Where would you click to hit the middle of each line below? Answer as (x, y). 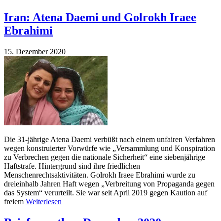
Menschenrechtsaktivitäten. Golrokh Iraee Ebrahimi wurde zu (100, 175)
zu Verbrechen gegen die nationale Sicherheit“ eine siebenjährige (105, 157)
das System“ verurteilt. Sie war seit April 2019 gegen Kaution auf (106, 193)
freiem (15, 202)
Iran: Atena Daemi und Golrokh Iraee (100, 18)
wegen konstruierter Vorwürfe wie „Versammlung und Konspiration (110, 148)
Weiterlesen (44, 202)
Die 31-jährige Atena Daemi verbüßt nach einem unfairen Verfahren (110, 140)
